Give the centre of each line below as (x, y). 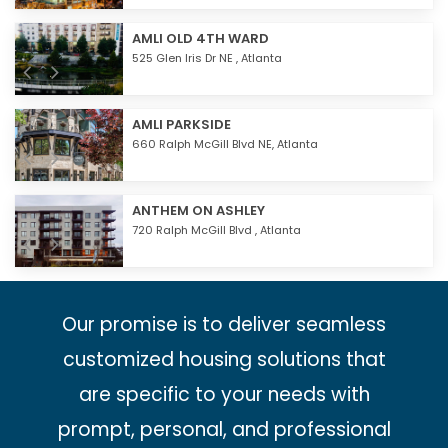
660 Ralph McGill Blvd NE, (204, 143)
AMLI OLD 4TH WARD (200, 38)
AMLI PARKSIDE (181, 124)
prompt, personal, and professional (224, 429)
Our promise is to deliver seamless (224, 324)
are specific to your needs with (224, 394)
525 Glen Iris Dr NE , (186, 57)
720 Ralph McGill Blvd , (196, 229)
